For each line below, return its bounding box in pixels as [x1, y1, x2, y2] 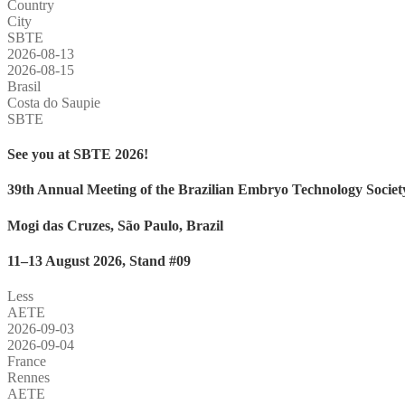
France [7, 353, 46, 370]
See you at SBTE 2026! [7, 146, 148, 163]
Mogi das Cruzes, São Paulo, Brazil [7, 217, 223, 233]
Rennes [7, 370, 50, 386]
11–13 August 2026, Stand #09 [7, 252, 191, 268]
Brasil [7, 78, 41, 94]
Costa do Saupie [7, 94, 100, 110]
